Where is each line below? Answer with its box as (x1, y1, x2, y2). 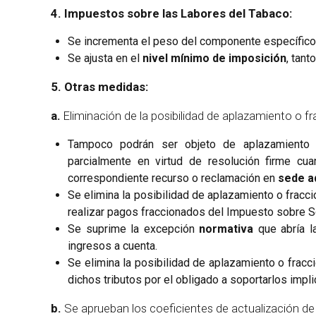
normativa (199, 222, 254, 236)
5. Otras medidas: (51, 80, 148, 95)
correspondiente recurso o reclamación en (68, 171, 278, 186)
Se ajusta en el (68, 51, 142, 66)
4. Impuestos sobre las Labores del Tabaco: (51, 6, 292, 20)
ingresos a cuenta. (68, 239, 157, 253)
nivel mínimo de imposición (142, 51, 286, 66)
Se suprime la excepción (68, 222, 200, 236)
